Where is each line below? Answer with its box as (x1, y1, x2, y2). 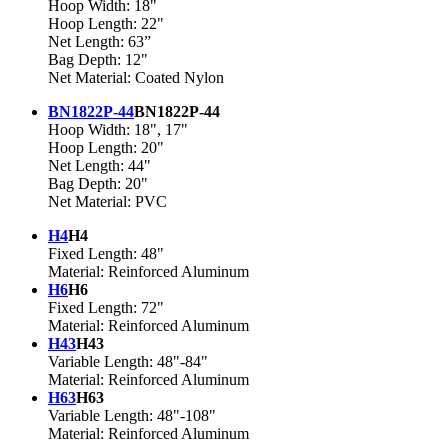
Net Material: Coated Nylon (48, 69, 224, 87)
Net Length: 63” (48, 33, 151, 51)
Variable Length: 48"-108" (48, 407, 216, 425)
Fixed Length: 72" (48, 299, 164, 317)
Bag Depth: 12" (48, 51, 148, 69)
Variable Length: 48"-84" (48, 353, 208, 371)
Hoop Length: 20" (48, 139, 164, 157)
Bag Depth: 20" (48, 175, 148, 193)
